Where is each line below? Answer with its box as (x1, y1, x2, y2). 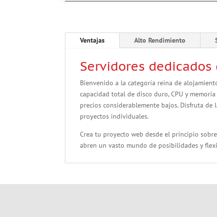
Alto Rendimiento (134, 36, 186, 45)
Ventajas (80, 36, 105, 45)
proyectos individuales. (80, 112, 149, 121)
